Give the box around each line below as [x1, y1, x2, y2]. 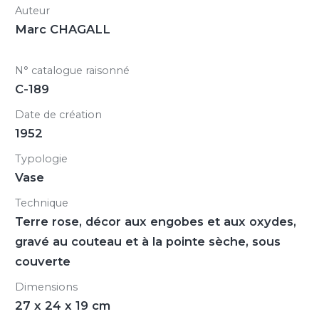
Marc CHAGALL [15, 22, 110, 36]
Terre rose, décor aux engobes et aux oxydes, [15, 214, 296, 229]
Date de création [15, 108, 102, 121]
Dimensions [15, 281, 78, 293]
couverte [15, 254, 70, 268]
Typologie [15, 152, 68, 165]
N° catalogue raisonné [15, 64, 130, 77]
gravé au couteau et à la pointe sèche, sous [15, 234, 281, 249]
